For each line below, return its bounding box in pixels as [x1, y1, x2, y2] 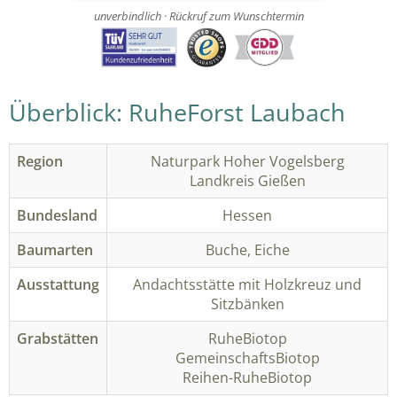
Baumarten [17, 239, 93, 260]
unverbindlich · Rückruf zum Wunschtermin [93, 7, 304, 24]
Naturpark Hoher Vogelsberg [150, 151, 345, 171]
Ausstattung [17, 274, 99, 294]
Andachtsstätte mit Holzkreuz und [133, 274, 362, 294]
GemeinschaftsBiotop [175, 347, 320, 368]
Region [17, 151, 63, 171]
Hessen [222, 205, 272, 225]
